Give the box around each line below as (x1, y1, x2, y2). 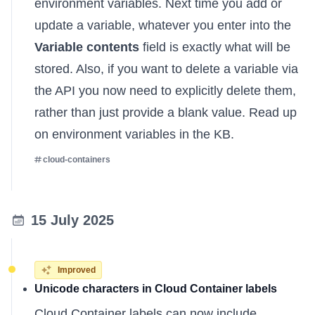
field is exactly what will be (139, 40, 290, 54)
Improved (58, 265, 96, 275)
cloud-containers (43, 155, 110, 165)
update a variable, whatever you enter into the (34, 18, 291, 32)
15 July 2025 (31, 212, 114, 228)
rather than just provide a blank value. (34, 105, 249, 120)
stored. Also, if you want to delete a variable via (34, 62, 298, 76)
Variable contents (34, 40, 139, 54)
